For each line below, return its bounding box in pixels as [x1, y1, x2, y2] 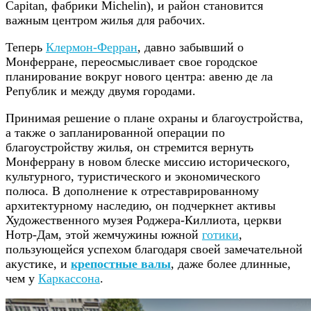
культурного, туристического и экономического [6, 169, 260, 183]
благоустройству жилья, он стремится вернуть [6, 140, 253, 154]
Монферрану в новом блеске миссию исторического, [6, 154, 290, 169]
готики [202, 227, 239, 242]
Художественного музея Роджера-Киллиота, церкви [6, 212, 282, 227]
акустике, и [6, 256, 71, 271]
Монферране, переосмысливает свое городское [6, 54, 258, 69]
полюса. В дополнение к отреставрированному [6, 183, 259, 198]
